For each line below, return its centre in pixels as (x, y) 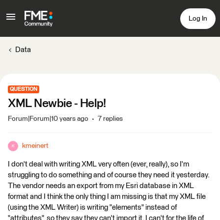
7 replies (110, 119)
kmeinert (35, 146)
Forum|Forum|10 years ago (48, 119)
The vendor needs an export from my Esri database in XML (101, 186)
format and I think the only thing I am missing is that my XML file (107, 197)
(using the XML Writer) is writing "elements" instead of (92, 207)
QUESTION (24, 89)
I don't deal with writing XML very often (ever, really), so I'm (98, 164)
